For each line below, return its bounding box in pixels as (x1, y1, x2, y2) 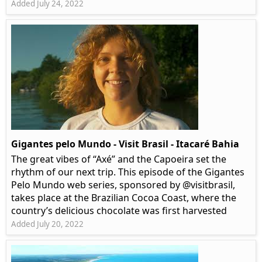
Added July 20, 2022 (11, 219, 84, 230)
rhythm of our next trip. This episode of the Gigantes (11, 166, 244, 179)
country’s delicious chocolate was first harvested (11, 204, 227, 218)
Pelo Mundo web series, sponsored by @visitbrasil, (11, 178, 235, 192)
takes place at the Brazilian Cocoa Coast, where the (11, 191, 236, 205)
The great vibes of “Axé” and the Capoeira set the (11, 153, 226, 166)
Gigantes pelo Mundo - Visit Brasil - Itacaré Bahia (11, 137, 239, 151)
